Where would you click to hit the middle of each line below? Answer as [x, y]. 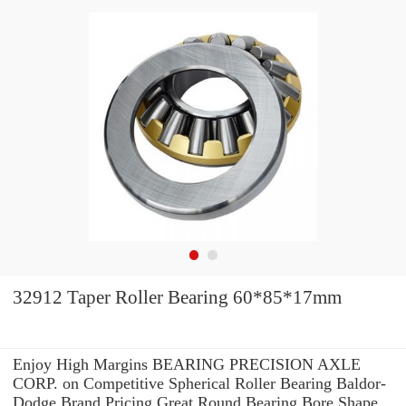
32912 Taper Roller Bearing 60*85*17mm [177, 298]
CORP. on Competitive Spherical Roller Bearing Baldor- [199, 383]
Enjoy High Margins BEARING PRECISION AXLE [187, 364]
